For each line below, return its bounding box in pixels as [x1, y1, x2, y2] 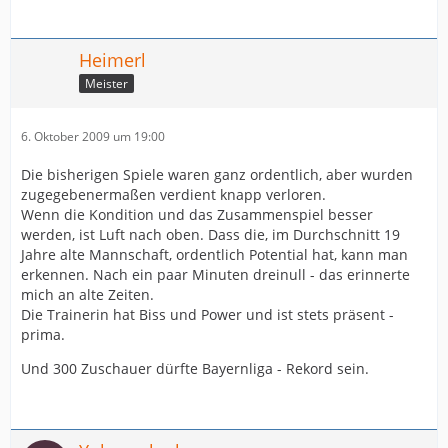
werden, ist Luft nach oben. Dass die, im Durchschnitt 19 [21, 225, 400, 244]
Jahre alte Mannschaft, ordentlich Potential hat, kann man [21, 245, 408, 264]
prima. [21, 325, 65, 344]
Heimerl [79, 48, 146, 72]
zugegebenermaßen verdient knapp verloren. [21, 185, 326, 204]
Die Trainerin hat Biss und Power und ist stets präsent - [21, 305, 394, 324]
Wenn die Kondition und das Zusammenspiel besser [21, 205, 373, 224]
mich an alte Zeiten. [21, 285, 154, 304]
